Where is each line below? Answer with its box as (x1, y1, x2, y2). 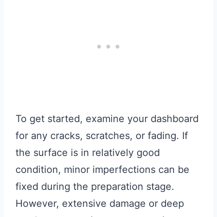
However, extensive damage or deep (15, 198, 184, 210)
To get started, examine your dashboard (15, 113, 199, 125)
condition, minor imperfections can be (15, 164, 189, 176)
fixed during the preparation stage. (15, 181, 174, 193)
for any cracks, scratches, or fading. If (15, 130, 188, 142)
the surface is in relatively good (15, 147, 160, 159)
